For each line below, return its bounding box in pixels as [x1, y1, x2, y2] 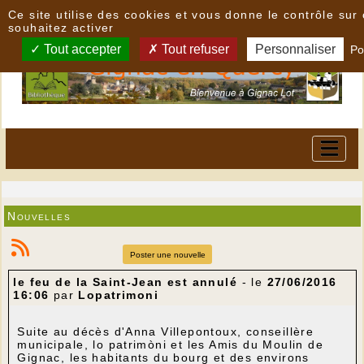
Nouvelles [7, 209, 71, 223]
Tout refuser [158, 42, 229, 56]
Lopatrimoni [78, 288, 158, 302]
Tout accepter [41, 42, 122, 56]
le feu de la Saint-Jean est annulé [13, 275, 238, 289]
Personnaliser [255, 42, 336, 56]
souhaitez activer [8, 21, 115, 34]
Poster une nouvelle [129, 249, 206, 259]
